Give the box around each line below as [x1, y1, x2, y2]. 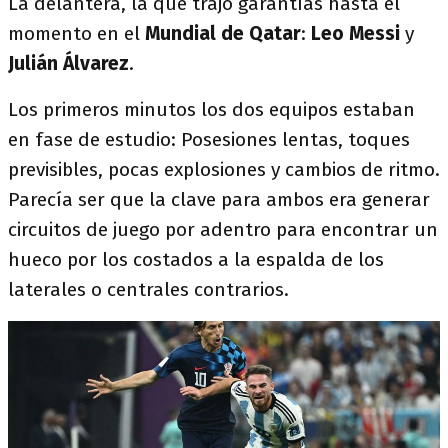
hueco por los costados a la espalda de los [8, 248, 384, 271]
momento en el [8, 22, 145, 45]
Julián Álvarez [8, 52, 129, 75]
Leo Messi [311, 22, 405, 45]
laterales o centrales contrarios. [8, 278, 289, 301]
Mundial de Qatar [145, 22, 301, 45]
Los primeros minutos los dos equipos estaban [8, 98, 415, 121]
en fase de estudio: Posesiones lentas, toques [8, 128, 410, 151]
